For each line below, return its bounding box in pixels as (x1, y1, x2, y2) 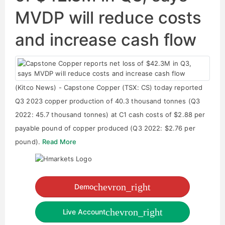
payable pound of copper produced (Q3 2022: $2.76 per (15, 124, 195, 132)
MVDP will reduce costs (15, 8, 202, 28)
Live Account (62, 207, 105, 216)
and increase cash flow (15, 30, 197, 50)
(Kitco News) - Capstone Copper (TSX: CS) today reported (15, 83, 203, 91)
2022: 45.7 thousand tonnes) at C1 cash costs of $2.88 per (15, 110, 205, 119)
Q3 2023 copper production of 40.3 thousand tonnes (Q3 (15, 97, 200, 105)
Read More (42, 138, 77, 146)
